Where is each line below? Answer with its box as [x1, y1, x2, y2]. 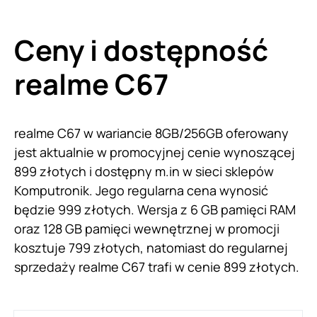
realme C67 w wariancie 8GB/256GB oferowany [14, 124, 289, 142]
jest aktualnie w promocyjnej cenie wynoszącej [14, 143, 295, 161]
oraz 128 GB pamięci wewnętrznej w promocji [14, 219, 279, 237]
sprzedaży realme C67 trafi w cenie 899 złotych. [14, 258, 302, 275]
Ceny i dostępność [14, 30, 268, 69]
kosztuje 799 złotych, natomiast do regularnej [14, 238, 288, 256]
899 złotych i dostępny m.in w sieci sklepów [14, 162, 274, 180]
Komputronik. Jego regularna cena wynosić [14, 181, 268, 199]
